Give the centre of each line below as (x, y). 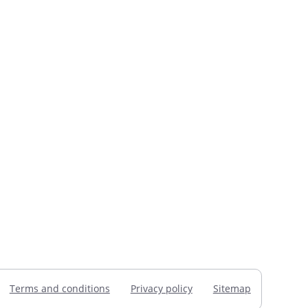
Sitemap (232, 288)
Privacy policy (161, 288)
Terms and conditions (59, 288)
